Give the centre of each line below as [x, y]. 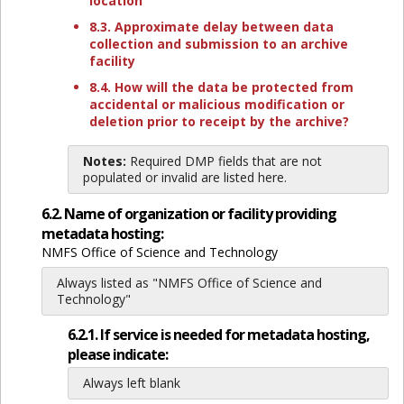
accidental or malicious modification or [216, 104]
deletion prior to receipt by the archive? [219, 121]
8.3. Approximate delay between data [211, 27]
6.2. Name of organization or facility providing [188, 214]
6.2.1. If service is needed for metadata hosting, [218, 334]
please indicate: [117, 354]
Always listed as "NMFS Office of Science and [189, 283]
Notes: [104, 161]
